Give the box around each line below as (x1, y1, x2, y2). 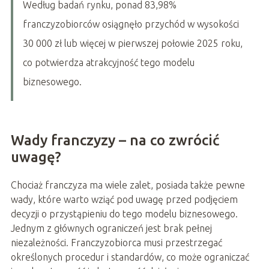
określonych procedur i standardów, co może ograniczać (10, 252, 249, 263)
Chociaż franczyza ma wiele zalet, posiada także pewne (10, 180, 245, 191)
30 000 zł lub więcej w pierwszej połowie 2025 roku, (22, 38, 243, 49)
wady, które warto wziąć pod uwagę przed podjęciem (10, 194, 238, 205)
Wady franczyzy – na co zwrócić (10, 132, 219, 149)
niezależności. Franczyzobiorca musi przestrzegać (10, 237, 222, 249)
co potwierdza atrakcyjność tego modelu (22, 57, 195, 68)
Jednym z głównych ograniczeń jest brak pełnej (10, 223, 212, 234)
